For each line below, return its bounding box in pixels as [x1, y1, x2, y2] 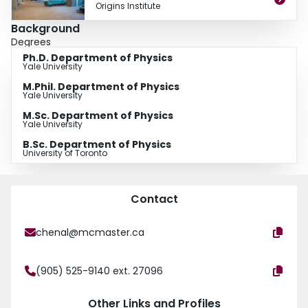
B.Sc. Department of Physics [23, 137, 171, 152]
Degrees [11, 35, 51, 49]
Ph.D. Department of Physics [23, 51, 173, 65]
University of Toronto [23, 147, 107, 159]
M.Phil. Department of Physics [23, 80, 179, 94]
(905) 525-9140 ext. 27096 [36, 264, 163, 278]
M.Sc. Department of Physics [23, 109, 173, 123]
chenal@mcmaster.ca [36, 225, 144, 240]
